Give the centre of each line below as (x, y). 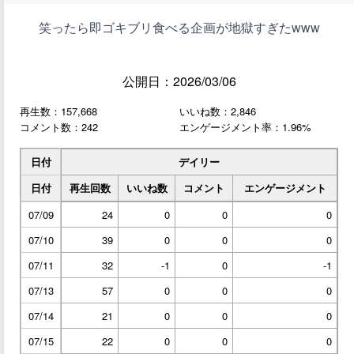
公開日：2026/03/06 (179, 81)
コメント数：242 (59, 127)
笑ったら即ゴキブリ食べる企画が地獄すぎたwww (179, 28)
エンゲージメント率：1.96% (245, 127)
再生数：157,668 (58, 111)
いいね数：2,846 (217, 111)
